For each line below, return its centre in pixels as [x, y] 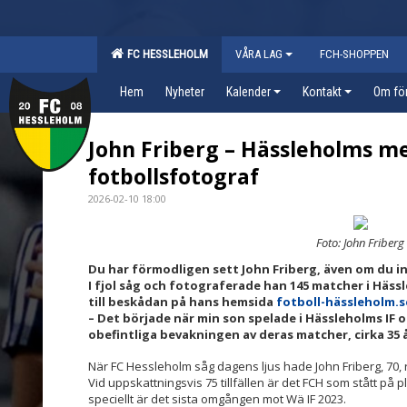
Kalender [248, 92]
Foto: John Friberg [361, 242]
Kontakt [322, 92]
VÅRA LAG [259, 54]
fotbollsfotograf [174, 176]
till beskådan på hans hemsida [182, 301]
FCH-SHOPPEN [354, 54]
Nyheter [185, 92]
